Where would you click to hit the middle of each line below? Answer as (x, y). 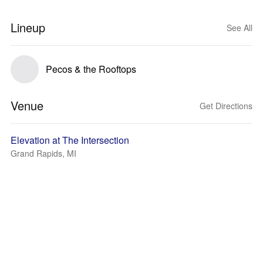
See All (240, 28)
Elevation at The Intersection (70, 140)
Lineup (28, 27)
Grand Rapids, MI (43, 153)
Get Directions (226, 106)
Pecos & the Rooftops (91, 69)
